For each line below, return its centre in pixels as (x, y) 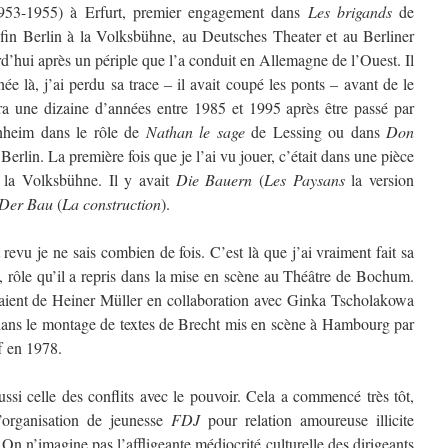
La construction (111, 203)
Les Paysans (304, 179)
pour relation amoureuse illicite (307, 419)
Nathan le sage (198, 131)
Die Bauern (214, 179)
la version (379, 179)
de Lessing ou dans (318, 131)
